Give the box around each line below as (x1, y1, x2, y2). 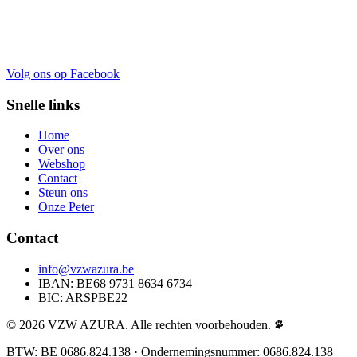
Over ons (38, 143, 84, 157)
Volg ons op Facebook (6, 66, 120, 80)
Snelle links (6, 96, 80, 113)
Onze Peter (38, 200, 94, 214)
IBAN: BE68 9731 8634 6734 (38, 276, 192, 290)
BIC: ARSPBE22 (38, 290, 127, 304)
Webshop (38, 157, 85, 171)
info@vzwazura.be (38, 261, 134, 276)
